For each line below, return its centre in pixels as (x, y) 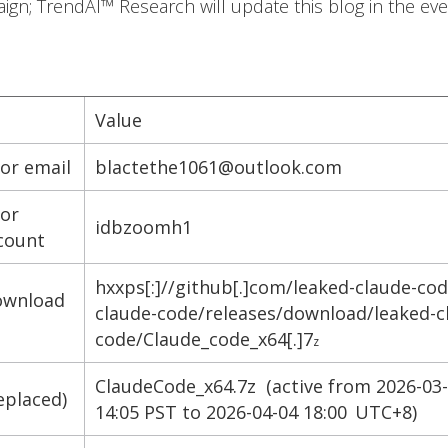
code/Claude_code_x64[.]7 (203, 339)
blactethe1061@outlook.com (219, 167)
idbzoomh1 (144, 227)
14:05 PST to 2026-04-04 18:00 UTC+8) (255, 412)
